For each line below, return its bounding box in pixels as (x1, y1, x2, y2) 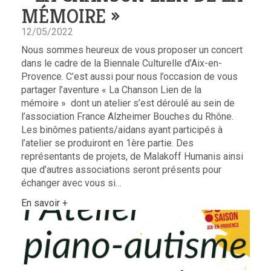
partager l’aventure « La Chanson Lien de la (21, 84, 201, 96)
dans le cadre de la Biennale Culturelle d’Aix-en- (21, 57, 222, 70)
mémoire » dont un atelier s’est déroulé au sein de (21, 97, 235, 109)
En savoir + (21, 197, 68, 209)
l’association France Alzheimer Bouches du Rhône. (21, 111, 233, 123)
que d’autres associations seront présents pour (21, 164, 221, 176)
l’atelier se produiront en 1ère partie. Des (21, 137, 194, 149)
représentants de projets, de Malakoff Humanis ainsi (21, 151, 243, 163)
